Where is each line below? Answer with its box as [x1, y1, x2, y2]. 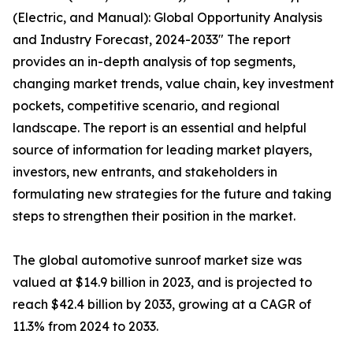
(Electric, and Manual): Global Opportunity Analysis [13, 9, 322, 25]
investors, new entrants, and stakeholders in [13, 164, 277, 180]
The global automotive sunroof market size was [13, 252, 302, 268]
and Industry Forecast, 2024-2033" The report [13, 32, 291, 47]
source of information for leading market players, [13, 142, 312, 158]
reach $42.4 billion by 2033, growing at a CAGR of [13, 296, 311, 312]
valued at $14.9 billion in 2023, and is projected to [13, 274, 312, 290]
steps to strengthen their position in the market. [13, 208, 295, 224]
